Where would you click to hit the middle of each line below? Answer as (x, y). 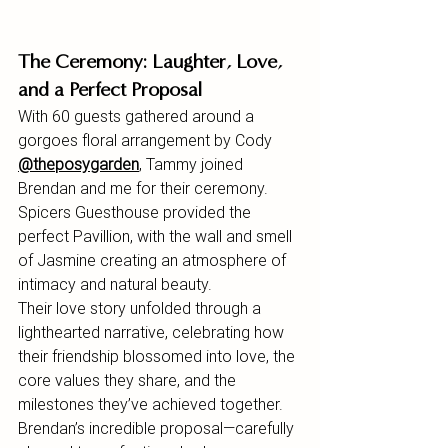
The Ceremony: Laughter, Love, (152, 61)
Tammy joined (194, 164)
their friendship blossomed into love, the (158, 356)
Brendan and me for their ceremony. (145, 188)
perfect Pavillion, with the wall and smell (157, 236)
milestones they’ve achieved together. (152, 404)
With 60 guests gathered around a (138, 116)
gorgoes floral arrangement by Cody (147, 140)
